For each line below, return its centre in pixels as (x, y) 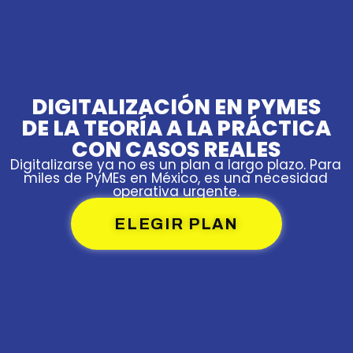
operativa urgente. (176, 192)
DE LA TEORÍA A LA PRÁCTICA (176, 128)
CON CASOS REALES (176, 150)
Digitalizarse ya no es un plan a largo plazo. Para (176, 165)
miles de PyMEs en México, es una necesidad (176, 178)
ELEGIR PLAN (176, 224)
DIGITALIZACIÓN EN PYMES (176, 107)
